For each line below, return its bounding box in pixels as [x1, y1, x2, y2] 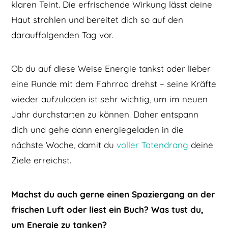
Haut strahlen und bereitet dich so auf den [11, 14, 184, 25]
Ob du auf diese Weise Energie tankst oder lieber [11, 63, 211, 74]
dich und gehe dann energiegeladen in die [11, 124, 184, 135]
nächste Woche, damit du [11, 139, 117, 151]
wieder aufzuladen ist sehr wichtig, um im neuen [11, 94, 208, 105]
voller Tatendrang [117, 139, 189, 151]
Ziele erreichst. [11, 155, 72, 166]
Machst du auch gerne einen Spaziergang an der [11, 188, 215, 199]
